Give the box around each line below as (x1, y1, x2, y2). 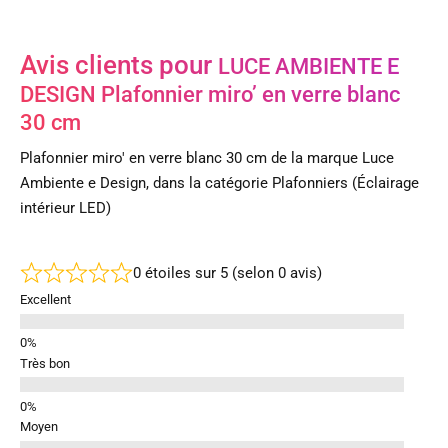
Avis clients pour (20, 49, 218, 80)
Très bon (20, 355, 70, 371)
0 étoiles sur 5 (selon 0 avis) (132, 263, 322, 282)
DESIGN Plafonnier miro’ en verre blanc (20, 81, 400, 107)
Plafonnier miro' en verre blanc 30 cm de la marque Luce (20, 148, 394, 167)
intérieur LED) (20, 198, 111, 217)
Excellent (20, 292, 71, 308)
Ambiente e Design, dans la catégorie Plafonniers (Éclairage (20, 173, 419, 192)
